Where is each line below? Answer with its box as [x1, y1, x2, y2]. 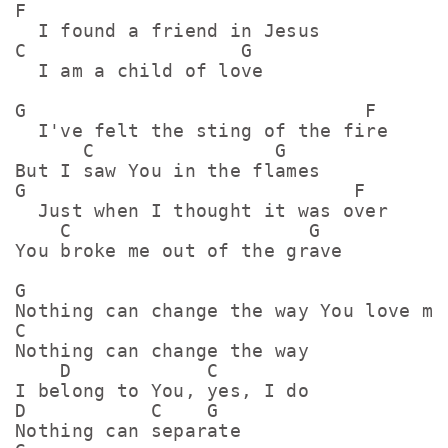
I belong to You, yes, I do [15, 380, 309, 401]
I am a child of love [15, 60, 264, 81]
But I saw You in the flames [15, 160, 321, 181]
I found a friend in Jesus [15, 20, 321, 41]
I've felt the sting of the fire [15, 120, 388, 141]
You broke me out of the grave [15, 240, 343, 261]
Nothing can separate [15, 420, 241, 441]
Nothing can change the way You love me [15, 300, 445, 321]
